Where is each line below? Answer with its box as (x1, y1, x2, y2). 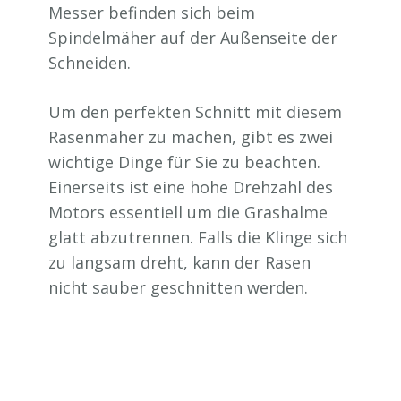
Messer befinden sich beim (48, 2, 255, 23)
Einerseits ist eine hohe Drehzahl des (48, 176, 333, 198)
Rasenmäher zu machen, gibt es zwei (48, 126, 333, 148)
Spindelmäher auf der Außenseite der (48, 27, 337, 48)
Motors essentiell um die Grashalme (48, 201, 328, 223)
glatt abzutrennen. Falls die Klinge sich (48, 226, 347, 248)
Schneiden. (48, 52, 131, 73)
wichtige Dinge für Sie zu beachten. (48, 151, 320, 173)
